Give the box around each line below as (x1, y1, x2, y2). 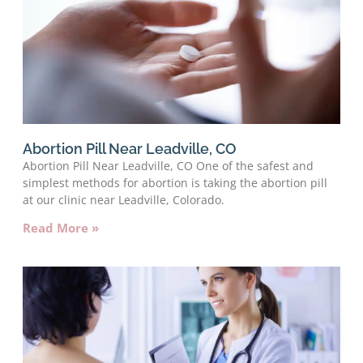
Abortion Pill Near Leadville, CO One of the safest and (23, 157, 314, 173)
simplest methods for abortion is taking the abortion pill (23, 174, 327, 190)
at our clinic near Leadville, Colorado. (23, 191, 224, 207)
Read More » (23, 219, 99, 236)
